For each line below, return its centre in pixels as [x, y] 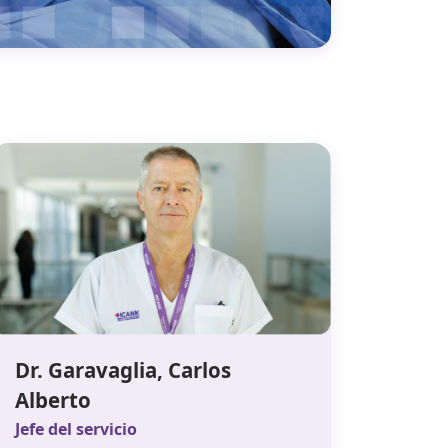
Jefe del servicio [76, 429]
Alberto [55, 400]
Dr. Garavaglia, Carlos [123, 370]
